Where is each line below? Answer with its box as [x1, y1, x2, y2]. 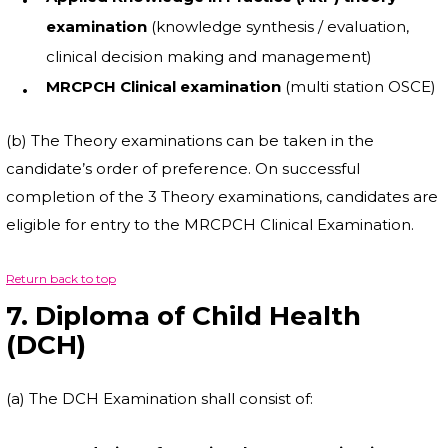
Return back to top [6, 271, 116, 286]
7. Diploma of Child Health [6, 300, 361, 332]
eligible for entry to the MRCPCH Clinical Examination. [6, 215, 414, 234]
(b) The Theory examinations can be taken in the [6, 131, 374, 150]
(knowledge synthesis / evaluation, [147, 17, 409, 36]
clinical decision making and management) [46, 47, 372, 66]
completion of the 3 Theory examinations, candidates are [6, 187, 438, 206]
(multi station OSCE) [281, 77, 436, 96]
